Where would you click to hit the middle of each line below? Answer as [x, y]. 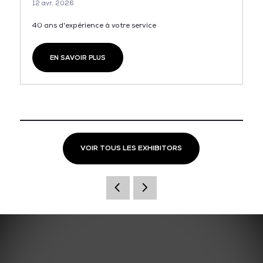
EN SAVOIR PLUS [77, 57]
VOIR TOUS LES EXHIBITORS [131, 148]
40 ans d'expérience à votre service [95, 25]
